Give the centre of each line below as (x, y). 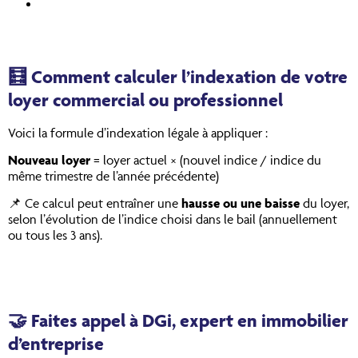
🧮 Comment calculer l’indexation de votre (178, 76)
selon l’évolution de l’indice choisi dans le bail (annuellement (173, 219)
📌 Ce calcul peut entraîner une (95, 203)
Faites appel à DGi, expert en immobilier (188, 320)
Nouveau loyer (49, 159)
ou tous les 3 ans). (55, 235)
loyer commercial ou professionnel (145, 99)
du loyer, (324, 203)
